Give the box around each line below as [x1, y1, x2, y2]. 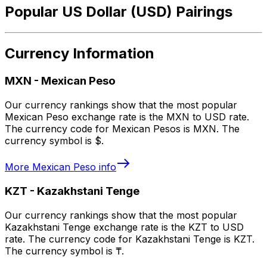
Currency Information [5, 45, 154, 63]
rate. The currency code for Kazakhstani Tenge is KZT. [5, 232, 254, 245]
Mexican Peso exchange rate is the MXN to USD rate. [5, 111, 249, 123]
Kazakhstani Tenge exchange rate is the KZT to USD [5, 221, 244, 233]
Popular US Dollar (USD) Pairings [5, 2, 232, 20]
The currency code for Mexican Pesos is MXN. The [5, 123, 240, 135]
